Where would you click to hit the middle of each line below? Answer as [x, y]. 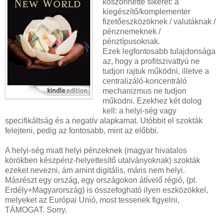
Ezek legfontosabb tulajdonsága [159, 52]
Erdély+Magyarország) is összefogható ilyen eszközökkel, [107, 190]
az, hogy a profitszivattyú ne [151, 61]
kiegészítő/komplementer [146, 12]
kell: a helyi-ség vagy [139, 111]
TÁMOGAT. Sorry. [36, 210]
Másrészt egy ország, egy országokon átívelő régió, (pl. [101, 180]
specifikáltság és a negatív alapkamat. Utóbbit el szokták [104, 121]
